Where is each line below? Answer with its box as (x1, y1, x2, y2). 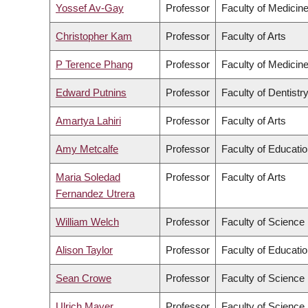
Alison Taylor (56, 244, 113, 256)
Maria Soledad (56, 171, 120, 184)
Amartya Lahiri (56, 115, 121, 127)
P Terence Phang (56, 58, 133, 71)
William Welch (56, 216, 119, 228)
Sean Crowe (56, 272, 111, 285)
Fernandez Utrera (56, 188, 135, 200)
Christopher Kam (56, 30, 132, 43)
